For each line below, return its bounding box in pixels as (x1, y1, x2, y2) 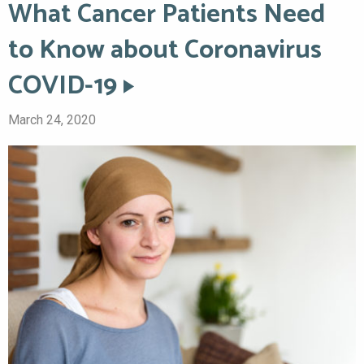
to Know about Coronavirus (8, 28, 322, 71)
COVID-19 (8, 64, 117, 107)
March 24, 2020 (8, 111, 96, 128)
